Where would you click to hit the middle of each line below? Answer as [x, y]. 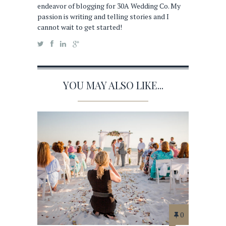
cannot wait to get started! [80, 27]
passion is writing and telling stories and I [103, 16]
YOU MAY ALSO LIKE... [113, 85]
